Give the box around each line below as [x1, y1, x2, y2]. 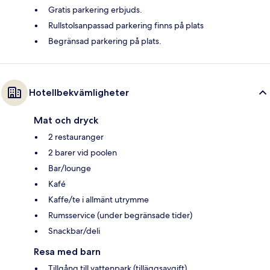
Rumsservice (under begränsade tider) [48, 210, 192, 221]
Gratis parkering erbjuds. [48, 4, 142, 16]
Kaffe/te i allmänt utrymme [48, 194, 149, 206]
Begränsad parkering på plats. [48, 36, 162, 47]
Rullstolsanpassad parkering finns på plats [48, 20, 204, 31]
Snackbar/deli [48, 225, 100, 237]
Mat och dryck [34, 115, 98, 127]
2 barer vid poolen [48, 147, 117, 159]
